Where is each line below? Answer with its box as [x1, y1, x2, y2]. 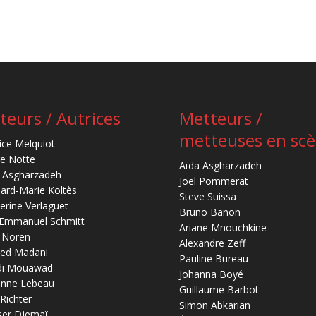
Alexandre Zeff [178, 236, 245, 250]
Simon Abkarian [178, 298, 250, 312]
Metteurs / [178, 107, 262, 130]
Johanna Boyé [178, 267, 243, 281]
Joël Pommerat [178, 174, 248, 188]
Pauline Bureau [178, 252, 248, 266]
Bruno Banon [178, 205, 241, 219]
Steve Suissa [178, 190, 236, 204]
